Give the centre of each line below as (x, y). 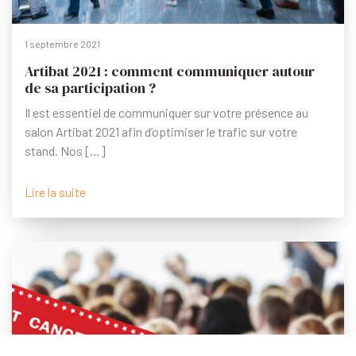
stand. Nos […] (65, 150)
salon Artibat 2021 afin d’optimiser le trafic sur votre (161, 131)
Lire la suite (55, 192)
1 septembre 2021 (62, 43)
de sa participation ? (90, 88)
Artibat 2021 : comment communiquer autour (170, 71)
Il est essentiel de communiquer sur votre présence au (166, 112)
